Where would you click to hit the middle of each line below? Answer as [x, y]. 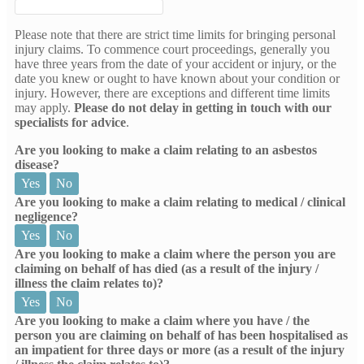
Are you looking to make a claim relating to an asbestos [166, 149]
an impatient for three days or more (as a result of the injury [180, 349]
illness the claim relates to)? [89, 283]
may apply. [44, 107]
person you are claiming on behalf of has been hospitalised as [181, 335]
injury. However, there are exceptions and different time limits [172, 93]
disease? [37, 164]
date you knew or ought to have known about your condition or [177, 78]
